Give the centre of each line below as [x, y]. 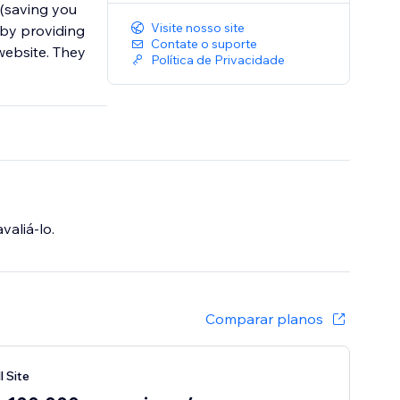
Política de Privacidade [218, 60]
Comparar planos [265, 319]
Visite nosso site [198, 28]
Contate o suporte [204, 44]
